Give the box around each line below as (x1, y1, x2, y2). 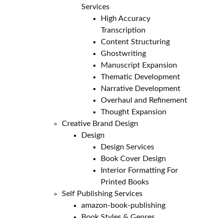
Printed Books (101, 178, 149, 186)
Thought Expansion (101, 108, 167, 116)
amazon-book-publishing (81, 201, 166, 209)
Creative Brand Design (62, 120, 139, 127)
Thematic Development (101, 73, 181, 81)
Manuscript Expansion (101, 61, 178, 69)
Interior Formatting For (101, 166, 179, 174)
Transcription (101, 26, 146, 34)
